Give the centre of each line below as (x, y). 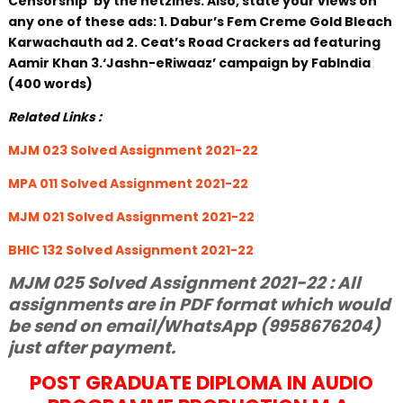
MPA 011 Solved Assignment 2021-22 (128, 184)
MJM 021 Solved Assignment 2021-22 (131, 217)
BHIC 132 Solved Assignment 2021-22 (130, 250)
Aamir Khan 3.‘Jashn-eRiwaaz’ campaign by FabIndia (189, 63)
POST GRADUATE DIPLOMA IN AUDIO (201, 383)
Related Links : (54, 117)
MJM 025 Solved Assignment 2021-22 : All (184, 283)
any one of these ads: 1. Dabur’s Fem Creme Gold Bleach (200, 22)
